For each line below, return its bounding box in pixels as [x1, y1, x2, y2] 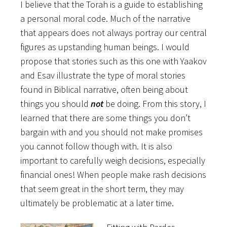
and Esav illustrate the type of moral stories [20, 69, 185, 81]
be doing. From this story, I [103, 97, 206, 109]
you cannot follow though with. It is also [20, 140, 172, 152]
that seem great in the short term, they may [20, 182, 184, 195]
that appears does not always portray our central [20, 26, 207, 39]
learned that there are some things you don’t [20, 111, 191, 124]
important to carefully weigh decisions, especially [20, 154, 205, 166]
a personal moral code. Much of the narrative [20, 12, 191, 24]
